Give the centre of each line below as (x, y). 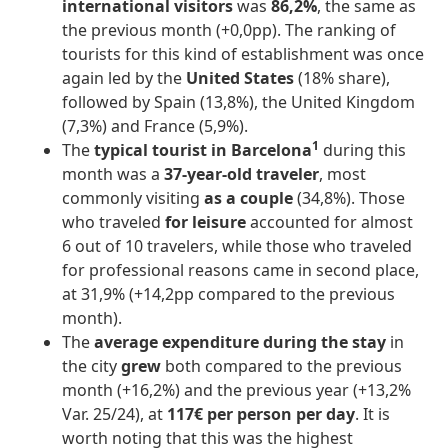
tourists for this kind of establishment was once (243, 54)
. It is (373, 414)
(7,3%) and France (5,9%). (155, 126)
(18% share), (342, 78)
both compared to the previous (282, 366)
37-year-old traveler (242, 174)
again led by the (124, 78)
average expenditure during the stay (240, 342)
